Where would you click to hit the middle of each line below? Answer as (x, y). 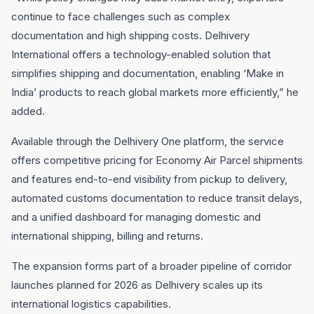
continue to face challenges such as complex (121, 16)
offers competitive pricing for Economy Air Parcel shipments (157, 160)
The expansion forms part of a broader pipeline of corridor (151, 266)
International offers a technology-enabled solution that (141, 54)
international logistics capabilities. (91, 304)
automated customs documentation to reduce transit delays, (157, 198)
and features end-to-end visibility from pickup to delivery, (149, 179)
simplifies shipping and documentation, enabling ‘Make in (148, 73)
